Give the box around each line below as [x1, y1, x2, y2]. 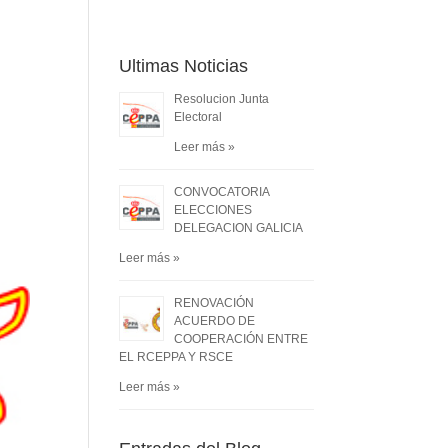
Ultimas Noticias [119, 56, 249, 76]
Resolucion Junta [174, 92, 270, 106]
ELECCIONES [174, 203, 253, 217]
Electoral [174, 110, 223, 124]
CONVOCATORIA [174, 185, 270, 199]
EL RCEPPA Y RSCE [119, 350, 234, 364]
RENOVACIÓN [174, 296, 255, 310]
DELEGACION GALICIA [174, 221, 304, 235]
